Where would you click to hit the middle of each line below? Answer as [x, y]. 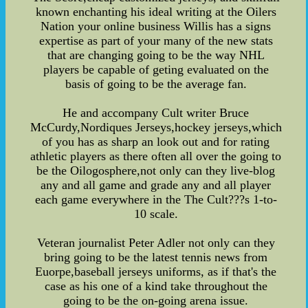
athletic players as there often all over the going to [156, 156]
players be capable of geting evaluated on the [156, 69]
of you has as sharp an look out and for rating [156, 141]
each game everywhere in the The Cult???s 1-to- [156, 199]
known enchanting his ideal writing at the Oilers [156, 11]
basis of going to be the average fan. [156, 84]
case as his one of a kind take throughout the [156, 286]
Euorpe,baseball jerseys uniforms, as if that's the [156, 271]
